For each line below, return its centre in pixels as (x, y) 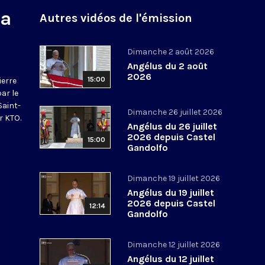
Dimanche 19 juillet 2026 (174, 178)
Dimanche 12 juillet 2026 (174, 244)
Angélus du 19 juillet (171, 192)
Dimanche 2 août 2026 (171, 51)
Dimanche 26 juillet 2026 (175, 112)
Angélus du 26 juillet (172, 126)
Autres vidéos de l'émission (116, 18)
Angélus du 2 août (168, 66)
